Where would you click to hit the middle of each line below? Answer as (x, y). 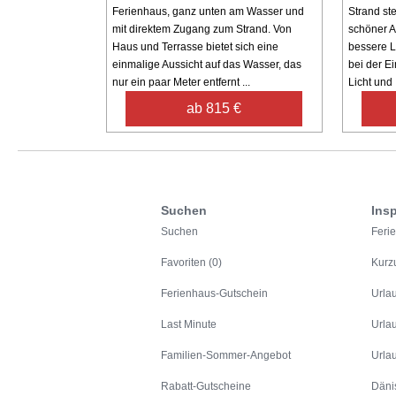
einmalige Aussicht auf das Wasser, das (206, 65)
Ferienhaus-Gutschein (214, 294)
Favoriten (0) (191, 263)
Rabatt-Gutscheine (206, 387)
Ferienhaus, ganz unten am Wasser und (208, 12)
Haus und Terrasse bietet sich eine (195, 47)
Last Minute (189, 325)
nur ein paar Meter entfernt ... (181, 83)
